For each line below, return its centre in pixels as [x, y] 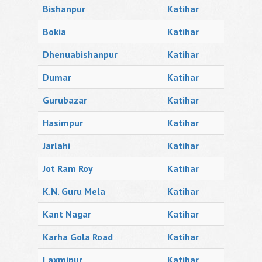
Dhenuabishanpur [80, 54]
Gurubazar [65, 100]
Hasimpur [63, 123]
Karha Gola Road [78, 237]
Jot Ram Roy [68, 168]
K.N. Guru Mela [74, 191]
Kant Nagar [67, 214]
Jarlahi [56, 146]
